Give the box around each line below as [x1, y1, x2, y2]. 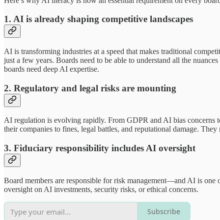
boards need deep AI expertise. [4, 64, 99, 73]
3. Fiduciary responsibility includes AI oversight [4, 143, 195, 154]
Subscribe [147, 207, 180, 217]
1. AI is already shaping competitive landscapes [4, 14, 193, 25]
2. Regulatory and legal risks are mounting [4, 82, 176, 93]
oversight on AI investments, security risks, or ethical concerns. [4, 185, 198, 193]
